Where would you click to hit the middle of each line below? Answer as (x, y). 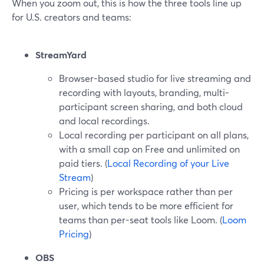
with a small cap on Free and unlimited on (149, 149)
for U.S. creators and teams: (72, 17)
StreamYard (61, 55)
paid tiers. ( (83, 163)
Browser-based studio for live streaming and (155, 78)
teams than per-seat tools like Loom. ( (141, 220)
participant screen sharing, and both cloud (151, 106)
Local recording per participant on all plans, (154, 135)
